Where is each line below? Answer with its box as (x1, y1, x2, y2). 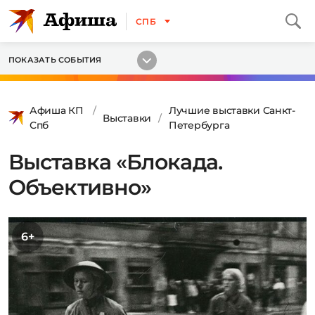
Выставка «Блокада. (8, 149, 222, 175)
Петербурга (169, 119, 230, 131)
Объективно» (8, 174, 152, 200)
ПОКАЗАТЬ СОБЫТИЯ (8, 55, 102, 65)
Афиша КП (30, 104, 84, 117)
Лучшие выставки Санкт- (169, 104, 295, 117)
